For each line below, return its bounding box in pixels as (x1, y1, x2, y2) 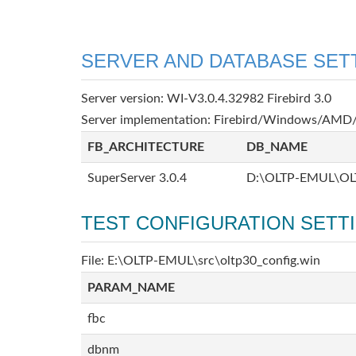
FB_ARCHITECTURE (87, 141, 204, 153)
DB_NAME (246, 141, 308, 153)
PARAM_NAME (87, 281, 175, 294)
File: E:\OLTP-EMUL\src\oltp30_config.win (81, 254, 320, 267)
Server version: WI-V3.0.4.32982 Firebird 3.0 (81, 92, 331, 105)
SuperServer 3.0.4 (87, 172, 187, 184)
